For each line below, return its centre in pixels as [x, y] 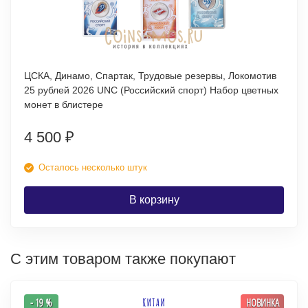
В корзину [154, 200]
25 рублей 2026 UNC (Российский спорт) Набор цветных [151, 90]
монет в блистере [64, 104]
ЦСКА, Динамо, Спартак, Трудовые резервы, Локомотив [150, 76]
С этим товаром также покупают [123, 259]
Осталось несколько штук [93, 167]
